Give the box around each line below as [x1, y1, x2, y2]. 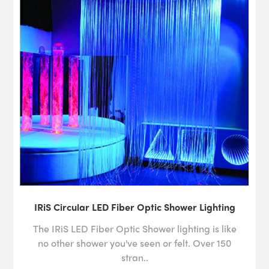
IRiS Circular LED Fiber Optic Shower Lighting [34, 200, 235, 214]
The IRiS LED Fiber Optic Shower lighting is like [32, 222, 237, 236]
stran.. [121, 250, 148, 265]
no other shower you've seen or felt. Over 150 [38, 236, 231, 250]
